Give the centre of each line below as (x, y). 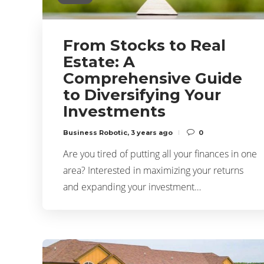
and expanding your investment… (132, 187)
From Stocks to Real (144, 45)
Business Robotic (95, 132)
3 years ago (152, 132)
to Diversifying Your (142, 95)
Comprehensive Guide (153, 78)
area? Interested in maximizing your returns (153, 170)
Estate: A (99, 62)
